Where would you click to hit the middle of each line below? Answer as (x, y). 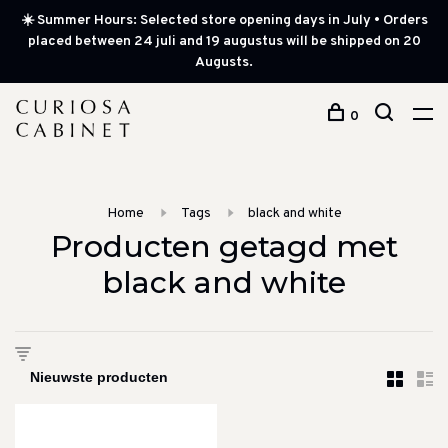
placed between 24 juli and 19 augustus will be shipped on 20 (224, 41)
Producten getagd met (224, 246)
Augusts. (224, 62)
